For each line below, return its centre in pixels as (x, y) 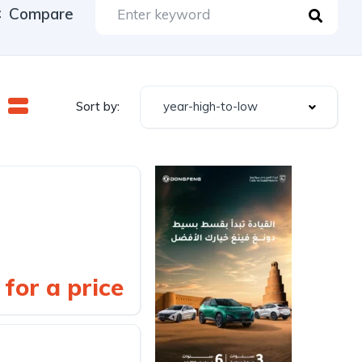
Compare (41, 14)
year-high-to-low (210, 106)
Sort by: (98, 107)
